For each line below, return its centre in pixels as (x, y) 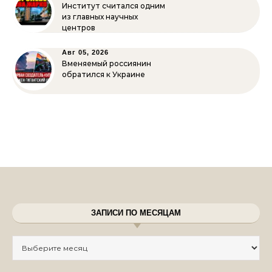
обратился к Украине (104, 74)
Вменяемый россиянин (107, 63)
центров (79, 28)
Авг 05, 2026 (85, 52)
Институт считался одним (114, 6)
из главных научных (100, 17)
